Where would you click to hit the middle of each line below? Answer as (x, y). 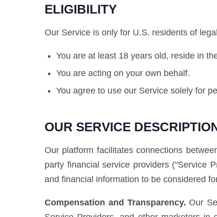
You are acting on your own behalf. (123, 73)
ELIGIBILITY (81, 9)
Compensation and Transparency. (115, 202)
